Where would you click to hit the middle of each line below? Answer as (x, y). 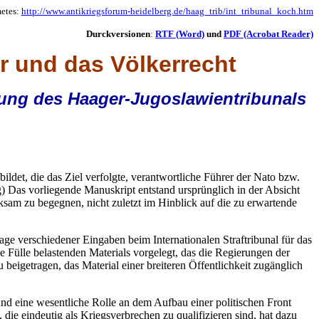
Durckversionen (118, 34)
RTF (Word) (180, 34)
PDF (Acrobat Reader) (268, 34)
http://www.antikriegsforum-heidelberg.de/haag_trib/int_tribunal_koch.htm (167, 11)
